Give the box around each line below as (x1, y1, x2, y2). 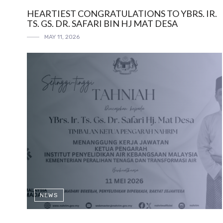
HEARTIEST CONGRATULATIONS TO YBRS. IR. (26, 8, 217, 19)
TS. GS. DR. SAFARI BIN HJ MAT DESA (26, 18, 178, 29)
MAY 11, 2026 (44, 33, 80, 40)
